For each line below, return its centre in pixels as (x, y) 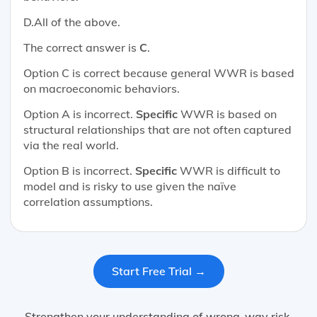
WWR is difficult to (228, 170)
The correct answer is (81, 47)
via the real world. (71, 145)
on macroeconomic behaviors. (101, 88)
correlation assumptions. (88, 201)
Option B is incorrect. (79, 170)
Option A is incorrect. (79, 114)
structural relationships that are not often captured (157, 129)
